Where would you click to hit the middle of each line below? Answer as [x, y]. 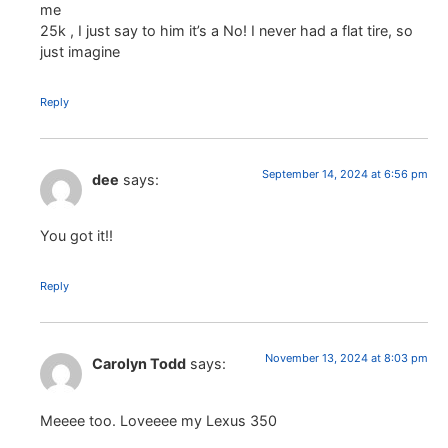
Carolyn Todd [139, 364]
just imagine [80, 51]
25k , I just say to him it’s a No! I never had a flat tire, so [226, 30]
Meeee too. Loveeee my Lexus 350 [158, 420]
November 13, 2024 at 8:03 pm [346, 358]
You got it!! [76, 236]
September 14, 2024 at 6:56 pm [345, 173]
